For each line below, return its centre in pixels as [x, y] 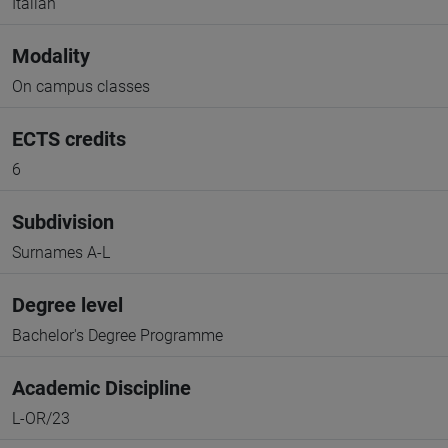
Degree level [67, 305]
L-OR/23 [41, 418]
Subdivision [63, 222]
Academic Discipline [101, 388]
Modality [51, 56]
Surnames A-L [61, 252]
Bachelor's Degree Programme [117, 335]
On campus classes [81, 86]
